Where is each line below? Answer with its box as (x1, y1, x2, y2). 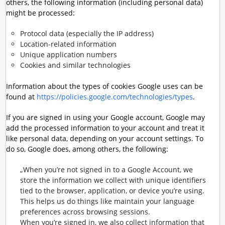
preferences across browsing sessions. (20, 207, 150, 216)
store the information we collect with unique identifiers (20, 175, 206, 185)
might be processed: (6, 8, 75, 18)
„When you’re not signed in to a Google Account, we (20, 165, 193, 174)
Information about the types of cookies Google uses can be (6, 81, 203, 91)
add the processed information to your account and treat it (6, 123, 204, 133)
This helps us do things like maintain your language (20, 196, 194, 206)
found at (6, 92, 37, 101)
